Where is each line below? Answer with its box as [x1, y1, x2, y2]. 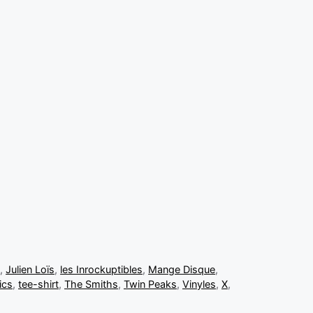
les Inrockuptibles [60, 263, 143, 275]
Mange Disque [148, 263, 216, 275]
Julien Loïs [6, 263, 55, 275]
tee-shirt [18, 277, 59, 290]
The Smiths [64, 277, 118, 290]
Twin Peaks [124, 277, 177, 290]
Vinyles [182, 277, 216, 290]
